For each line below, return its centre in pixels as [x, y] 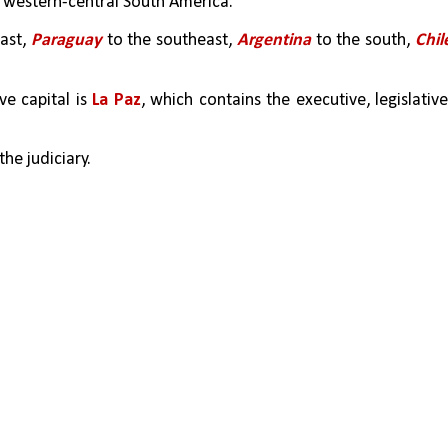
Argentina [273, 41]
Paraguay [66, 41]
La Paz [116, 100]
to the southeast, [169, 41]
